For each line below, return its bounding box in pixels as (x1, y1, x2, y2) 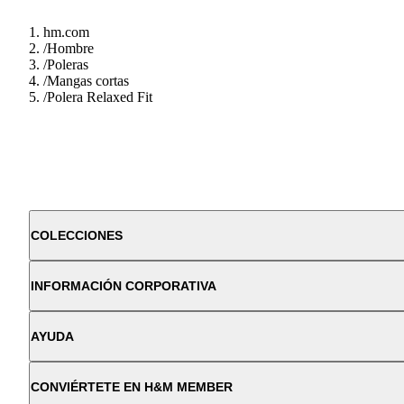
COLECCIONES (31, 227, 123, 243)
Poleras (47, 56, 88, 72)
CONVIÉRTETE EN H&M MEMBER (31, 379, 233, 394)
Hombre (47, 40, 94, 56)
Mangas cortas (47, 72, 129, 88)
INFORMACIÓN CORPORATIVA (31, 278, 216, 293)
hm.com (43, 23, 89, 40)
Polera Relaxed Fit (47, 88, 152, 105)
